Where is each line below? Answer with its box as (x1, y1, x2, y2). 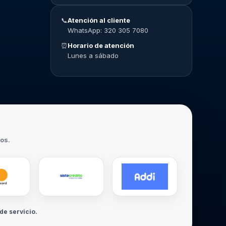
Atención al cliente (68, 16, 131, 24)
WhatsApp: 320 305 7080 (68, 26, 149, 34)
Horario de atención (68, 41, 135, 49)
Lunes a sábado (68, 51, 119, 60)
